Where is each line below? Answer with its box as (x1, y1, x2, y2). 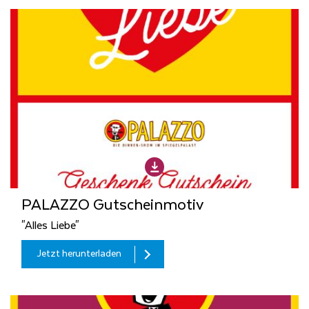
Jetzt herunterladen (37, 248, 121, 261)
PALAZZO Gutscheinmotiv (21, 195, 203, 216)
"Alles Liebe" (21, 219, 79, 234)
